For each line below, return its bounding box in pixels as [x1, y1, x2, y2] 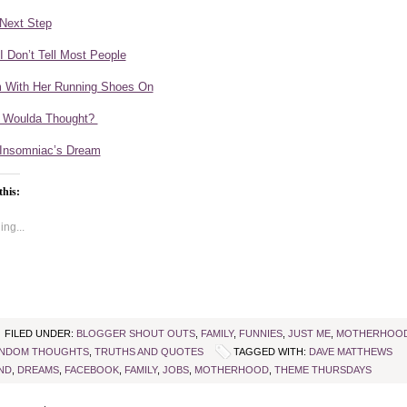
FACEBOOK [64, 363, 119, 375]
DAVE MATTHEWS [308, 345, 392, 357]
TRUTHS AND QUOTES [94, 345, 203, 357]
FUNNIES [238, 327, 283, 339]
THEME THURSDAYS [273, 363, 372, 375]
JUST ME [287, 327, 331, 339]
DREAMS [16, 363, 59, 375]
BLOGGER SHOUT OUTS [75, 327, 195, 339]
